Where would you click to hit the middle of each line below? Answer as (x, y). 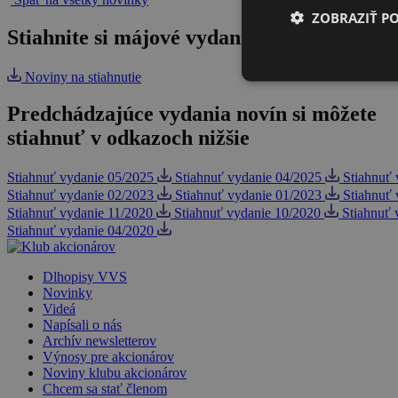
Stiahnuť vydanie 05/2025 (80, 178)
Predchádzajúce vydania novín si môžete (192, 114)
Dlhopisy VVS (85, 277)
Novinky (68, 293)
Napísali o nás (82, 325)
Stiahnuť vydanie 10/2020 (247, 213)
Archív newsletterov (99, 341)
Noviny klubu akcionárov (115, 373)
